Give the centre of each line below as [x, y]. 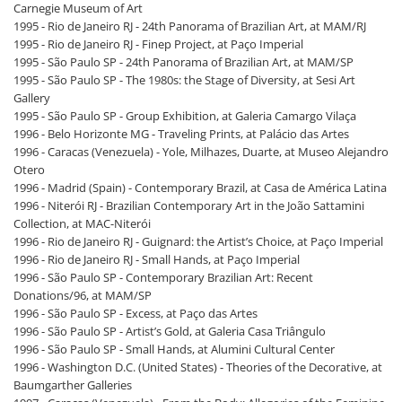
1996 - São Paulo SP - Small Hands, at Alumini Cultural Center [174, 349]
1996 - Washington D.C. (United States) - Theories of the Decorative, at [198, 367]
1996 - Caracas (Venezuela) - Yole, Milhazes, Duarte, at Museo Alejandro [201, 152]
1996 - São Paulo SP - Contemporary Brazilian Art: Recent [163, 277]
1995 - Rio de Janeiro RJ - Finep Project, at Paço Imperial [158, 44]
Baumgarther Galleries [73, 385]
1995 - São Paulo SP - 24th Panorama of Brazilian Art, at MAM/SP [184, 62]
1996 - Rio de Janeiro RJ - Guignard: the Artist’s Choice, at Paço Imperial [198, 241]
